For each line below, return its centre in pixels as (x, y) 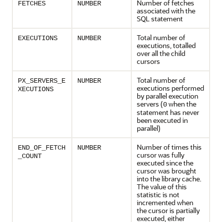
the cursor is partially (168, 210)
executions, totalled (166, 45)
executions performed (170, 88)
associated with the (166, 11)
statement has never (168, 112)
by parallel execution (167, 96)
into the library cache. (169, 179)
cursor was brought (166, 171)
